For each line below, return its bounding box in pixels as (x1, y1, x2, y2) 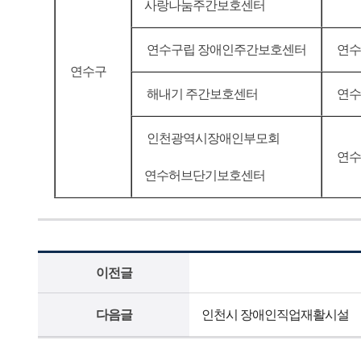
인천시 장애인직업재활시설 (201, 308, 349, 322)
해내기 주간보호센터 (144, 87, 258, 101)
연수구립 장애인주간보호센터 (144, 43, 306, 56)
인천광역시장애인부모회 (144, 131, 282, 145)
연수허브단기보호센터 (144, 168, 265, 182)
